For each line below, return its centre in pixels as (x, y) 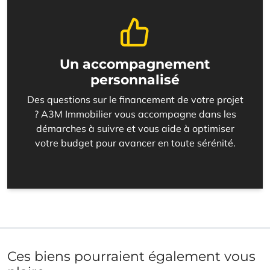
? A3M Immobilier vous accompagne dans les (135, 114)
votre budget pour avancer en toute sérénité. (135, 143)
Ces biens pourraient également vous (131, 256)
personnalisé (135, 80)
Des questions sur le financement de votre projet (135, 100)
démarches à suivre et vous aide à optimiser (135, 129)
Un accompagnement (135, 64)
